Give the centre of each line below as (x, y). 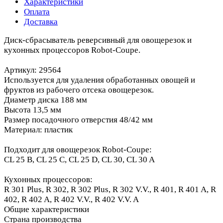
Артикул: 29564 (33, 70)
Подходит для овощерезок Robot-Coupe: (78, 149)
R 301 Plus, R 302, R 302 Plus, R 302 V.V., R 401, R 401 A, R (110, 189)
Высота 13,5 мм (33, 110)
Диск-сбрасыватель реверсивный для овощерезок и (98, 40)
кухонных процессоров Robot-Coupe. (72, 50)
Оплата (37, 11)
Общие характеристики (47, 209)
